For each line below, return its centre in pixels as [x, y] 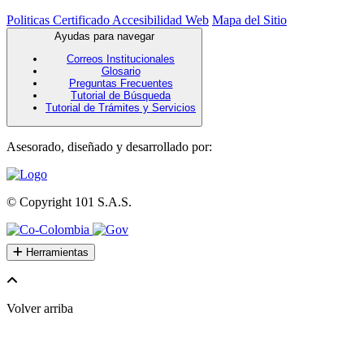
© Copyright [41, 202]
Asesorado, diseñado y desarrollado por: [109, 147]
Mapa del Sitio [249, 19]
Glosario [121, 71]
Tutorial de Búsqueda [121, 95]
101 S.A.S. [103, 202]
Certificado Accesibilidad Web [131, 19]
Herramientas [57, 252]
